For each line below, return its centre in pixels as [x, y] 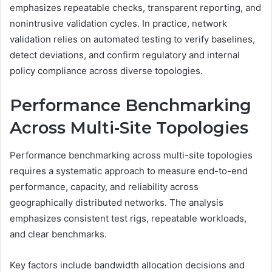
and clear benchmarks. [58, 234]
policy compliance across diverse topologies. [106, 71]
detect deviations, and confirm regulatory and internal [125, 55]
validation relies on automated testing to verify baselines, [132, 39]
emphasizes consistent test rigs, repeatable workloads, [128, 218]
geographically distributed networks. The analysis [117, 202]
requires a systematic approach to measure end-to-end [129, 171]
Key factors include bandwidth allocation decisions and [127, 265]
